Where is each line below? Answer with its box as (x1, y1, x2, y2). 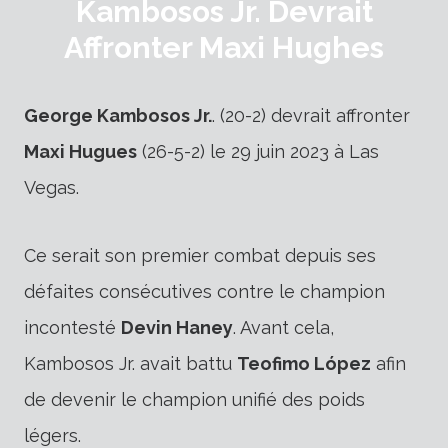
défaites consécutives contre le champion (24, 280, 385, 302)
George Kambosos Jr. (24, 104, 212, 126)
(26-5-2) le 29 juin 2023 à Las (137, 140, 379, 162)
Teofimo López (237, 352, 371, 374)
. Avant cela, (233, 316, 334, 338)
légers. (24, 424, 81, 446)
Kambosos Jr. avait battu (24, 352, 237, 374)
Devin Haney (121, 316, 233, 338)
